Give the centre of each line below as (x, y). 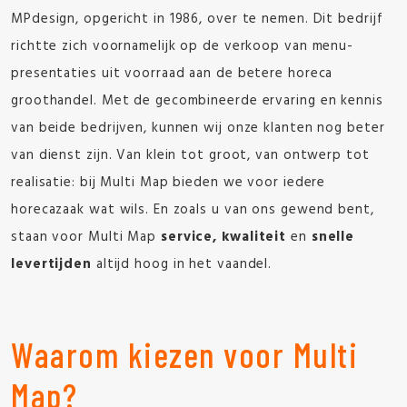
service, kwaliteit (223, 237)
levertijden (51, 264)
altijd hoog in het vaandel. (184, 264)
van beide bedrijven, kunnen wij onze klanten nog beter (198, 128)
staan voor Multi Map (86, 237)
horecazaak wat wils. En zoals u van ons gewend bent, (193, 210)
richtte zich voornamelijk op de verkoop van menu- (183, 46)
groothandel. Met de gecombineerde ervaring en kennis (197, 101)
